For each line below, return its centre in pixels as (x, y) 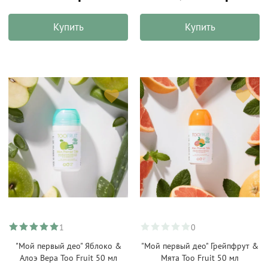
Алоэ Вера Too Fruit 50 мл (68, 258)
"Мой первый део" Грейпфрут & (200, 246)
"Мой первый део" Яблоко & (68, 246)
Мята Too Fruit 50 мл (200, 258)
